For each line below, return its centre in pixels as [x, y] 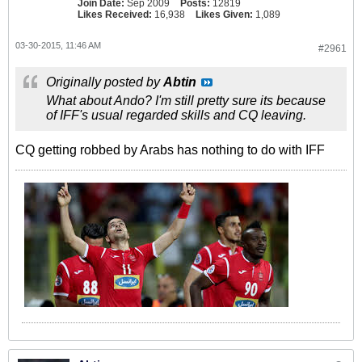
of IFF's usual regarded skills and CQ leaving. [176, 115]
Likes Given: [224, 15]
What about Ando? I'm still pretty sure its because [186, 101]
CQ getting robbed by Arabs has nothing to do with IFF [170, 150]
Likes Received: [115, 15]
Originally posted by [105, 82]
